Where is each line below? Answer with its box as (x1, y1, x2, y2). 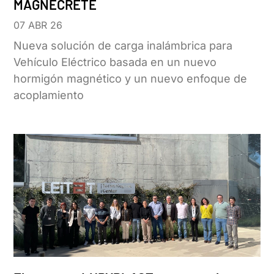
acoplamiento (13, 88, 84, 102)
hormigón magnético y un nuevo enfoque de (13, 72, 248, 85)
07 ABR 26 (13, 18, 63, 31)
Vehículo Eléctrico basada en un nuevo (13, 55, 217, 68)
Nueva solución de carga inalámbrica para (13, 39, 233, 52)
